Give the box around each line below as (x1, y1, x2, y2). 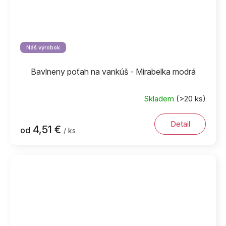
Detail (170, 119, 190, 129)
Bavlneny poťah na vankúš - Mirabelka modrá (30, 66, 196, 77)
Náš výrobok (26, 43, 60, 51)
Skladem (144, 94, 176, 104)
